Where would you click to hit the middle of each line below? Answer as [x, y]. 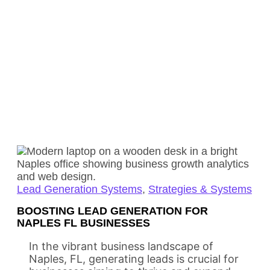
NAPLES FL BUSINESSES [83, 223]
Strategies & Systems [200, 189]
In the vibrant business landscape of [121, 246]
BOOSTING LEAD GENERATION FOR [112, 211]
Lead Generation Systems [80, 189]
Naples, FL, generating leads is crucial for [134, 259]
